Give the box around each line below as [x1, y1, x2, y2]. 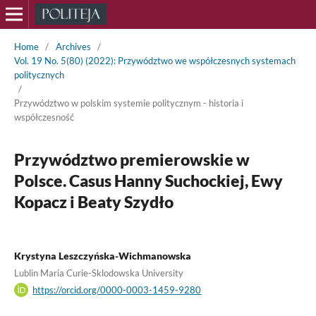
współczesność [13, 111, 74, 123]
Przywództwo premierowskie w [13, 149, 250, 169]
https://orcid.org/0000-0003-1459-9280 [32, 284, 202, 296]
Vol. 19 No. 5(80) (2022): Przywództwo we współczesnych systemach [13, 54, 296, 66]
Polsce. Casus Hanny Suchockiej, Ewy [13, 170, 283, 190]
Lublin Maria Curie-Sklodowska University [13, 267, 183, 279]
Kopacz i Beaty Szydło [13, 191, 174, 212]
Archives [55, 40, 91, 52]
